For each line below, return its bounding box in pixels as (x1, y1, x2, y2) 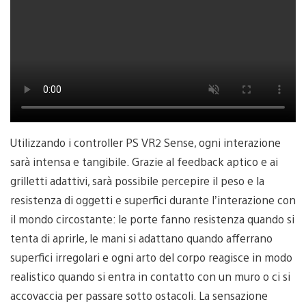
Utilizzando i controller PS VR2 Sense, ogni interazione (10, 135, 281, 150)
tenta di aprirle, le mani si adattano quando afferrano (10, 231, 273, 246)
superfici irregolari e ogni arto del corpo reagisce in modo (10, 250, 292, 265)
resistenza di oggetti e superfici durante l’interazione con (10, 193, 296, 208)
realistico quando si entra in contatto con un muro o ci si (10, 269, 290, 284)
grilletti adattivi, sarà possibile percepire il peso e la (10, 173, 264, 189)
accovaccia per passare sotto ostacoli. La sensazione (10, 288, 268, 303)
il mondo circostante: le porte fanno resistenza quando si (10, 212, 294, 227)
